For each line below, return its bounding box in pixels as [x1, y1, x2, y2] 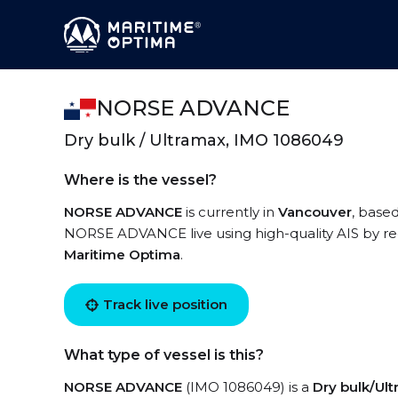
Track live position [103, 296, 227, 313]
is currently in [182, 203, 278, 220]
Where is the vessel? [64, 171, 217, 188]
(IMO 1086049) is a [182, 378, 313, 395]
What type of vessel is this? [64, 346, 264, 363]
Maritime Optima [64, 246, 180, 263]
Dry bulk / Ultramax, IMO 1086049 [64, 131, 344, 150]
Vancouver [278, 203, 352, 220]
